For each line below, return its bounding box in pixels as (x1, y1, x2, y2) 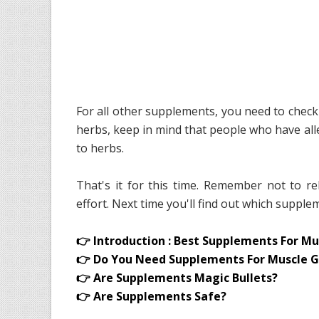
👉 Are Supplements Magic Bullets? (76, 270, 278, 286)
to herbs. (76, 140, 124, 157)
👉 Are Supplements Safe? (76, 288, 226, 305)
